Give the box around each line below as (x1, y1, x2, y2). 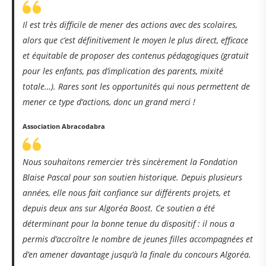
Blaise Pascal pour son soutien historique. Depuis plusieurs (22, 172, 242, 183)
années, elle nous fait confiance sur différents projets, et (22, 187, 230, 199)
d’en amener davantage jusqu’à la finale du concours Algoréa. (22, 249, 251, 261)
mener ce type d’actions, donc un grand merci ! (22, 96, 195, 108)
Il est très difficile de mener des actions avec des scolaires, (22, 19, 237, 31)
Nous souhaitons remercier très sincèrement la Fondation (22, 156, 237, 168)
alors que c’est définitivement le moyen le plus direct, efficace (22, 34, 248, 46)
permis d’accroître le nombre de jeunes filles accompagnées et (22, 233, 253, 245)
